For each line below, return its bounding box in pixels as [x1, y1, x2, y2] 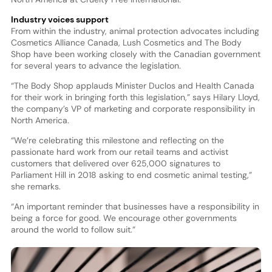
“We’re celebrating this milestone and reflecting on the [10, 135, 224, 146]
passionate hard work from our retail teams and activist [10, 146, 228, 158]
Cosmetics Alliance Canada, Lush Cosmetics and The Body [10, 37, 242, 49]
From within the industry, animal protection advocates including [10, 25, 259, 37]
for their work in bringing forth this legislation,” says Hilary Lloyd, [10, 92, 260, 103]
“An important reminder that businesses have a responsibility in [10, 201, 259, 212]
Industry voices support [10, 14, 109, 25]
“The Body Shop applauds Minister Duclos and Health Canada [10, 80, 254, 92]
